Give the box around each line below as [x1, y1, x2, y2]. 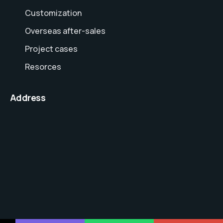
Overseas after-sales [25, 25, 106, 37]
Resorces [25, 61, 61, 73]
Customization [25, 7, 82, 19]
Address [10, 92, 46, 104]
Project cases [25, 43, 78, 55]
